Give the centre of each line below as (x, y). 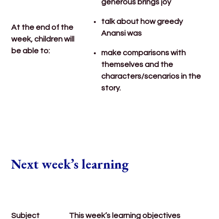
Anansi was (122, 33)
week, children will (43, 39)
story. (111, 88)
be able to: (31, 51)
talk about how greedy (142, 21)
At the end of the (43, 27)
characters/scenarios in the (151, 76)
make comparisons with (144, 53)
